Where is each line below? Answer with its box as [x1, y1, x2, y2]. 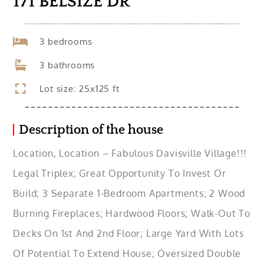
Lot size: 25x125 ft [39, 83, 120, 95]
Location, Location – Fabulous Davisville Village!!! [13, 147, 247, 159]
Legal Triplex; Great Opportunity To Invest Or [13, 167, 226, 179]
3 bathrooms [39, 60, 95, 71]
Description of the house [19, 122, 164, 137]
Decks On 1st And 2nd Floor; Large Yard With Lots [13, 227, 244, 239]
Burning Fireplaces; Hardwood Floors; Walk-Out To [13, 207, 250, 219]
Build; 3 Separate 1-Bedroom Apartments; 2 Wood [13, 187, 246, 199]
